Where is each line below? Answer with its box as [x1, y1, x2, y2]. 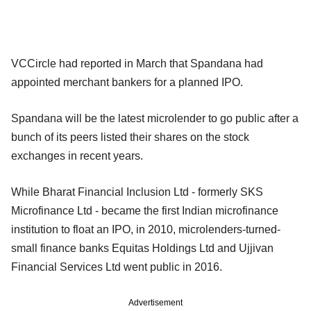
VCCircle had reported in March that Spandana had [11, 57, 263, 69]
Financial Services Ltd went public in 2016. [11, 260, 222, 273]
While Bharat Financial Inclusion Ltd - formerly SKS [11, 185, 263, 198]
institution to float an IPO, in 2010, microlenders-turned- [11, 223, 280, 235]
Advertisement [128, 297, 183, 308]
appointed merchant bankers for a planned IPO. [11, 76, 243, 88]
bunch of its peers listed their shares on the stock [11, 131, 249, 143]
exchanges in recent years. [11, 149, 143, 162]
